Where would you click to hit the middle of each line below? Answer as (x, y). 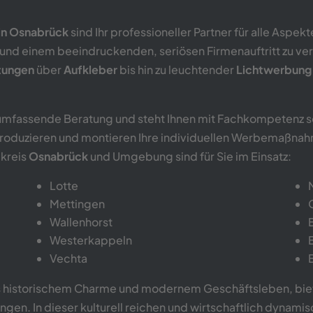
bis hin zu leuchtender (177, 69)
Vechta (69, 258)
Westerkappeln (91, 240)
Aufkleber (91, 69)
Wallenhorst (81, 221)
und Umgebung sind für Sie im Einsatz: (190, 156)
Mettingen (78, 203)
